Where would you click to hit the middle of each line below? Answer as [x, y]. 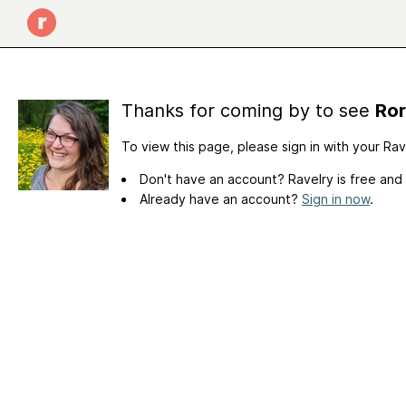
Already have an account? [221, 198]
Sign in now [336, 198]
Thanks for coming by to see [248, 111]
